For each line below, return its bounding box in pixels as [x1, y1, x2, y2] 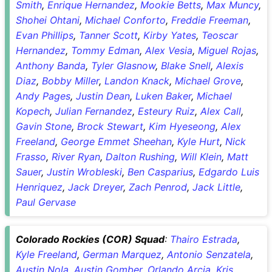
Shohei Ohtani [16, 13, 80, 26]
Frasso [16, 150, 46, 163]
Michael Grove [175, 74, 241, 87]
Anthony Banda [16, 59, 86, 72]
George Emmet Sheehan [61, 135, 172, 148]
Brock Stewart [77, 120, 143, 132]
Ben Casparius [127, 165, 193, 178]
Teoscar [202, 29, 238, 41]
